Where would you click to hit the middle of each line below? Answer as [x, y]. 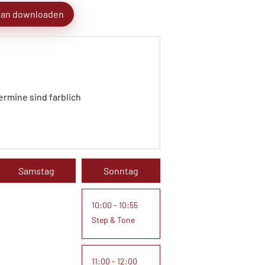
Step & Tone [114, 220]
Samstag [37, 171]
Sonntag [121, 171]
